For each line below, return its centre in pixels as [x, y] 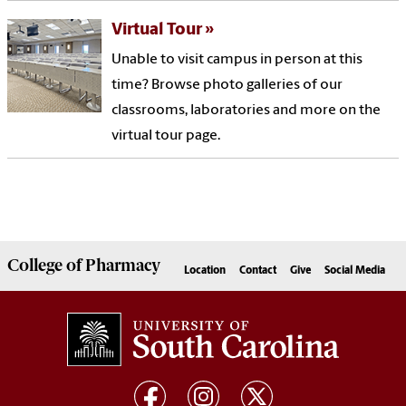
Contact [258, 271]
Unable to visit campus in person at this [237, 59]
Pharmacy [121, 266]
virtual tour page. [166, 135]
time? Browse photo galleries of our [227, 85]
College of [44, 266]
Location [205, 271]
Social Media [355, 271]
